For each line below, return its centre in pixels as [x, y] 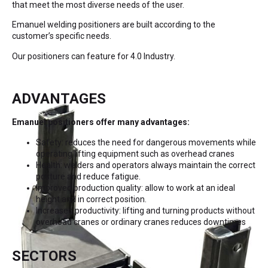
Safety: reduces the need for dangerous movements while [146, 142]
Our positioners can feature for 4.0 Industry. [94, 56]
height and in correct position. [91, 199]
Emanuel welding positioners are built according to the [114, 25]
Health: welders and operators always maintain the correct [146, 165]
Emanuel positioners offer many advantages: [101, 122]
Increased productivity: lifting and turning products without [145, 210]
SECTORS [44, 256]
